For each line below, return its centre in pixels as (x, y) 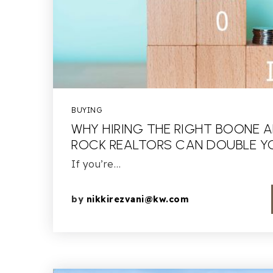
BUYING (87, 110)
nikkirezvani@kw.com (137, 199)
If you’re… (96, 164)
